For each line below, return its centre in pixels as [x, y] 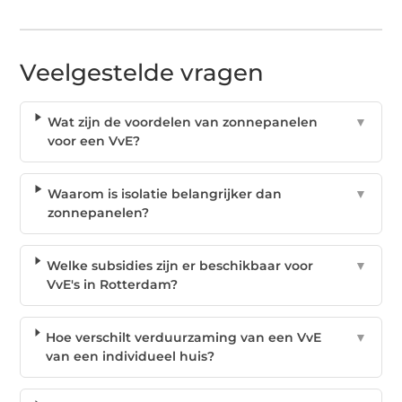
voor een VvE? [93, 140]
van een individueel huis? [131, 356]
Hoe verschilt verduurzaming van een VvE [184, 337]
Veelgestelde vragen [142, 72]
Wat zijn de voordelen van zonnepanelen [182, 122]
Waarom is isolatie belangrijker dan [165, 193]
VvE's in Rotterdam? [112, 284]
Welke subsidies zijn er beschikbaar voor [179, 265]
